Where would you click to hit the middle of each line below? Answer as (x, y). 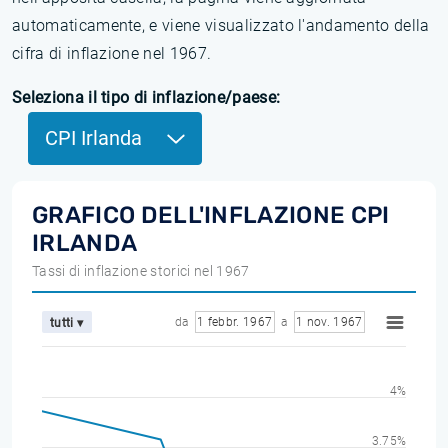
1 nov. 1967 (329, 322)
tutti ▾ (67, 322)
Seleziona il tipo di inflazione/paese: (146, 97)
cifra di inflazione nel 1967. (112, 53)
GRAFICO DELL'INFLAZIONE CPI (211, 215)
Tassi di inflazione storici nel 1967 (141, 271)
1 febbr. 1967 (234, 322)
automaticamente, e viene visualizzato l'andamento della (221, 25)
